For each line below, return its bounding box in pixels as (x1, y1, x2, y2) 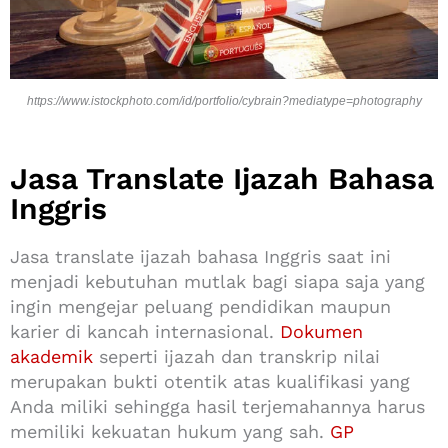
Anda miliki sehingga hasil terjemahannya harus (10, 395, 425, 417)
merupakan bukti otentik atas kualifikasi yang (10, 370, 410, 392)
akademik (10, 345, 93, 367)
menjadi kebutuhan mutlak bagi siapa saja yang (10, 270, 425, 292)
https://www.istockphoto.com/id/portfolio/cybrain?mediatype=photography (26, 93, 422, 108)
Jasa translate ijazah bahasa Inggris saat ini (10, 245, 391, 267)
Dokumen (280, 320, 363, 342)
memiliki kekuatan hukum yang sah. (10, 420, 330, 442)
